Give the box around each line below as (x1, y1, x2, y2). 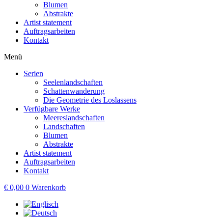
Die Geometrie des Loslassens (43, 96, 137, 104)
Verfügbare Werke (24, 105, 80, 113)
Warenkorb (31, 183, 66, 192)
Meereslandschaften (43, 113, 105, 122)
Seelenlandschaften (43, 78, 103, 86)
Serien (24, 69, 43, 78)
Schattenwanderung (43, 87, 105, 95)
